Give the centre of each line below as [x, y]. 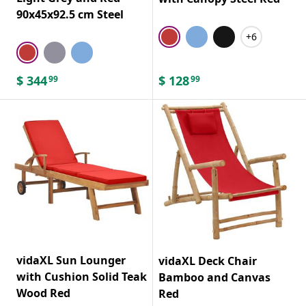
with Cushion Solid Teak [82, 276]
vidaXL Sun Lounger [71, 260]
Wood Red [43, 293]
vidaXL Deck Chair [208, 261]
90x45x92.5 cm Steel [70, 14]
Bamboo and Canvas [214, 277]
